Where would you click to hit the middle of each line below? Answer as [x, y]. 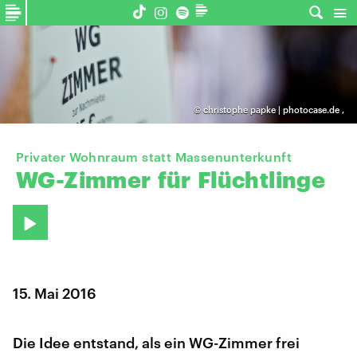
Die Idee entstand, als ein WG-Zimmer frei [156, 342]
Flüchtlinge [261, 180]
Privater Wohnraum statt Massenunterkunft [154, 157]
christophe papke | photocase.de [271, 110]
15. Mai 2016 [55, 293]
